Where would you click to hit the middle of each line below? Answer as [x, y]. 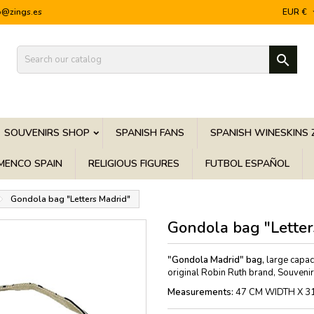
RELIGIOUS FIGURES [134, 164]
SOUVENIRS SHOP [47, 133]
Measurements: [200, 292]
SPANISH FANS [150, 133]
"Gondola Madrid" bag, [216, 260]
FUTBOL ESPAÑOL [247, 164]
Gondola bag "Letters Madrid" [70, 199]
